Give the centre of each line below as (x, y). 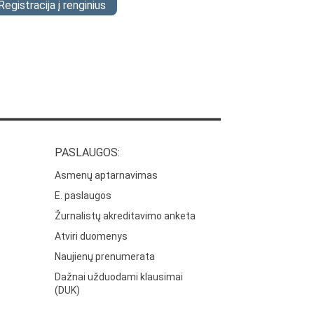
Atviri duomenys (91, 237)
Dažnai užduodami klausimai (119, 277)
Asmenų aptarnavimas (107, 176)
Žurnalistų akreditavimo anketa (125, 216)
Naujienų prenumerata (105, 257)
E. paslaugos (83, 196)
